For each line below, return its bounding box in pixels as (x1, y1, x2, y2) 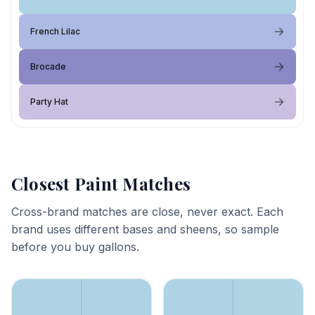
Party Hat (30, 96, 68, 107)
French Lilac (30, 26, 80, 37)
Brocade (30, 61, 66, 72)
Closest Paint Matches (11, 172, 191, 195)
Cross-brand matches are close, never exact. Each (11, 205, 283, 219)
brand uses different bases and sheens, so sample (11, 222, 279, 236)
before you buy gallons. (11, 240, 139, 254)
